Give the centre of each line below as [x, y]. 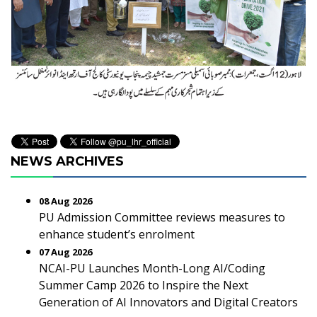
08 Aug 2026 [65, 201]
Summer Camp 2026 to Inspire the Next [144, 285]
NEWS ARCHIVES [67, 161]
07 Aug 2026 [65, 252]
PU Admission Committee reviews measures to [162, 217]
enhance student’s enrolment [117, 234]
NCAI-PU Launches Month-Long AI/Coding [152, 268]
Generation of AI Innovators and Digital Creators [168, 302]
